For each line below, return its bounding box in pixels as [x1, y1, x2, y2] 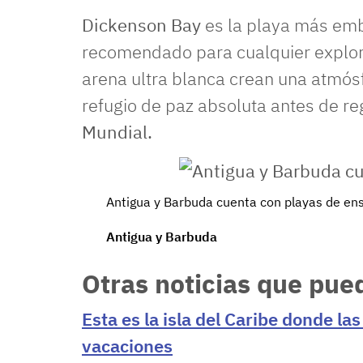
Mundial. [82, 120, 152, 143]
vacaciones [82, 334, 173, 357]
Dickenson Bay [82, 13, 201, 36]
